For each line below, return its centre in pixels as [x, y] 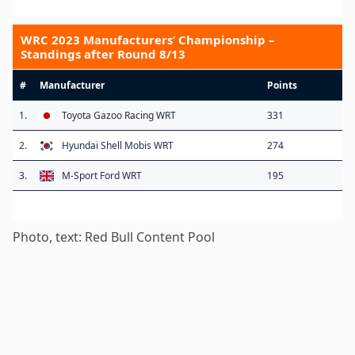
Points [282, 85]
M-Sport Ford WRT [102, 175]
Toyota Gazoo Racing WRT [119, 115]
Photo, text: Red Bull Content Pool [114, 237]
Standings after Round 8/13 [103, 53]
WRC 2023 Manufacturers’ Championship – [148, 39]
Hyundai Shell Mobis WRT [118, 145]
